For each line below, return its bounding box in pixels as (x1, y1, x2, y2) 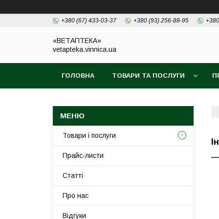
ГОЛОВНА (62, 72, 94, 79)
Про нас (63, 192, 88, 199)
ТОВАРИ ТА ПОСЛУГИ (112, 72, 185, 79)
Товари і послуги (63, 131, 116, 139)
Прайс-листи (63, 152, 104, 159)
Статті (63, 172, 83, 179)
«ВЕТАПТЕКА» (53, 37, 101, 44)
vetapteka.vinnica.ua (53, 45, 116, 53)
